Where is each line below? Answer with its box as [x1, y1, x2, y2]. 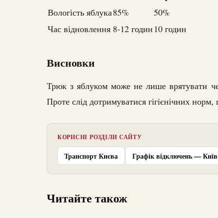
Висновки [47, 54, 95, 71]
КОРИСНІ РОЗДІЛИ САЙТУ [57, 132, 142, 142]
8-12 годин [113, 23, 153, 35]
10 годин [154, 23, 186, 35]
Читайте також [47, 189, 127, 206]
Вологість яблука [48, 6, 112, 18]
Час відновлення [48, 23, 110, 35]
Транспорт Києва [64, 150, 118, 161]
